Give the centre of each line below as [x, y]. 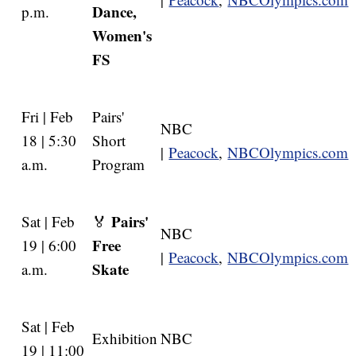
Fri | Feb [48, 117]
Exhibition [125, 339]
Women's [122, 36]
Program [119, 164]
